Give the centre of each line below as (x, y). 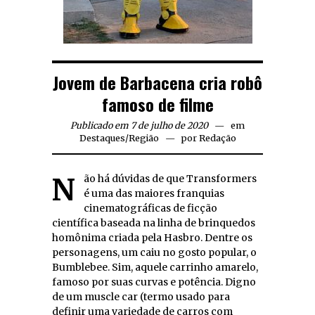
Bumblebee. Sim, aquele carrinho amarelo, (82, 267)
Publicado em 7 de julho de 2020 (139, 125)
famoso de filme (157, 104)
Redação (217, 138)
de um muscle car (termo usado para (141, 296)
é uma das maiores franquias (154, 193)
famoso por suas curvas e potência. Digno (154, 282)
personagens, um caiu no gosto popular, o (154, 252)
